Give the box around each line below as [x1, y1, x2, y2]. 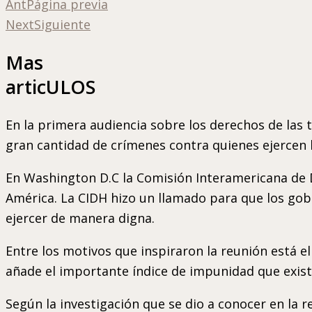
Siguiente [34, 15, 91, 33]
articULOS [6, 74, 95, 100]
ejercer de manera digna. [6, 209, 155, 226]
